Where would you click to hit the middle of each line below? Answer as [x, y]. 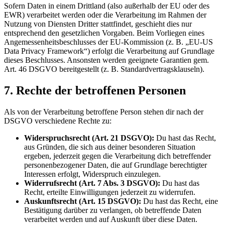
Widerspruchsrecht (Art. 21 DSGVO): [89, 138]
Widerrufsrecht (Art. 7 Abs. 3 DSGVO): [92, 183]
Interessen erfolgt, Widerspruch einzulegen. [92, 174]
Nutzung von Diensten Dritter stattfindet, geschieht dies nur [98, 24]
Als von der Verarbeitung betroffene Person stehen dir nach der [104, 111]
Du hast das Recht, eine [180, 201]
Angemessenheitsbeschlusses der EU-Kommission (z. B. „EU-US [108, 42]
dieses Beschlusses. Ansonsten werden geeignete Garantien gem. [106, 60]
